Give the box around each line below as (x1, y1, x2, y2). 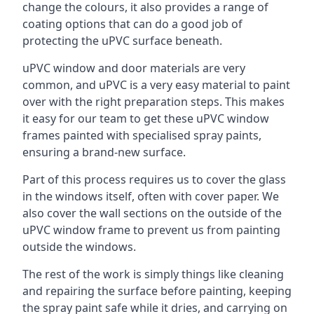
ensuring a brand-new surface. (22, 144, 186, 160)
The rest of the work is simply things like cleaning (22, 266, 284, 282)
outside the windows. (22, 238, 136, 254)
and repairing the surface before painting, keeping (22, 282, 292, 299)
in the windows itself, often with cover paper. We (22, 188, 279, 204)
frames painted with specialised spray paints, (22, 127, 261, 143)
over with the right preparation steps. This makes (22, 93, 285, 109)
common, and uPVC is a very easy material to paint (22, 76, 290, 93)
